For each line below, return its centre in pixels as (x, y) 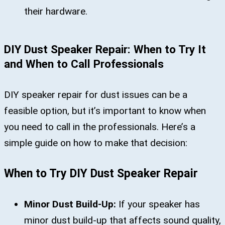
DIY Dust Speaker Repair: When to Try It (105, 49)
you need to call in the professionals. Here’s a (100, 127)
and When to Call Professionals (84, 64)
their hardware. (56, 11)
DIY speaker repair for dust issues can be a (96, 94)
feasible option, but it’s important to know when (105, 110)
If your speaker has (158, 204)
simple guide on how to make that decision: (96, 143)
